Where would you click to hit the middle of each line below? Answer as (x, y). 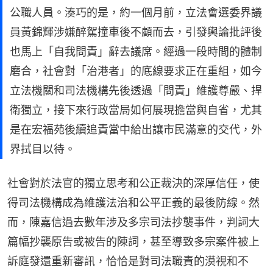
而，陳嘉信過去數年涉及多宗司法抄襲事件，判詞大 (133, 222)
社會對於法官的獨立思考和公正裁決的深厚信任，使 (133, 183)
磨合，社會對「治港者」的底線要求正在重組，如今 (136, 71)
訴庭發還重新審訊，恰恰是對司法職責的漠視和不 (128, 261)
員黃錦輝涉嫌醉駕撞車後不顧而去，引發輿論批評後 (136, 32)
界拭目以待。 (43, 149)
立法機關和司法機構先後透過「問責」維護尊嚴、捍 (136, 91)
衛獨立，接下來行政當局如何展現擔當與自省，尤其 (136, 110)
